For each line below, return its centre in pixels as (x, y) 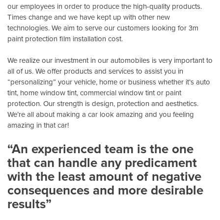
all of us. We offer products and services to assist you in (95, 71)
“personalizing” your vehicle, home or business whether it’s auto (109, 82)
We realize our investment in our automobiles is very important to (110, 60)
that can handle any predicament (102, 162)
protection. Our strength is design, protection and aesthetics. (103, 104)
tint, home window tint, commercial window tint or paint (94, 93)
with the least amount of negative (104, 176)
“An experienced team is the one (100, 149)
